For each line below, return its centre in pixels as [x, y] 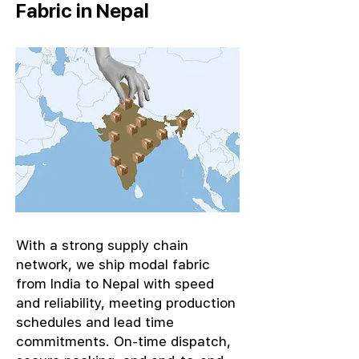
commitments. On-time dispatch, [123, 341]
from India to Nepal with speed [115, 284]
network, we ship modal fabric [113, 264]
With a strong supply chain [102, 245]
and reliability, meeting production [126, 303]
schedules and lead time [95, 322]
